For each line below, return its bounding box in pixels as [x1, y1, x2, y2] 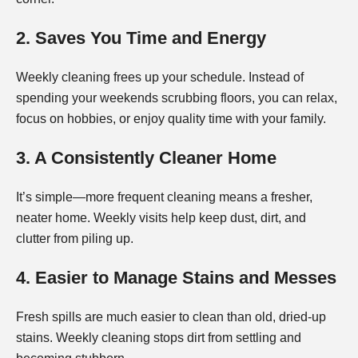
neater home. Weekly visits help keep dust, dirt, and [16, 211, 306, 225]
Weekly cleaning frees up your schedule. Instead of [16, 70, 304, 85]
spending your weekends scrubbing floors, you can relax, [16, 91, 337, 105]
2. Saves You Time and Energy [16, 28, 266, 49]
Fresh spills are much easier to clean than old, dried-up [16, 310, 326, 324]
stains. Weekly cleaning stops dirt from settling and [16, 331, 301, 345]
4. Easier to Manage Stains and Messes [16, 268, 336, 288]
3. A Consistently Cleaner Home [16, 148, 276, 169]
